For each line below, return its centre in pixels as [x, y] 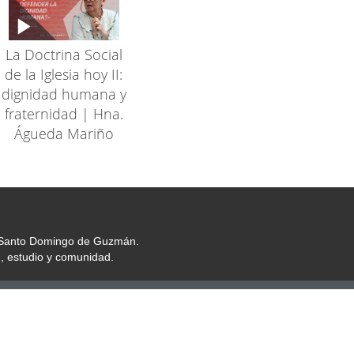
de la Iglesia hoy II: [64, 74]
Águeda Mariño [64, 133]
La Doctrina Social [64, 54]
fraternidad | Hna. [64, 113]
